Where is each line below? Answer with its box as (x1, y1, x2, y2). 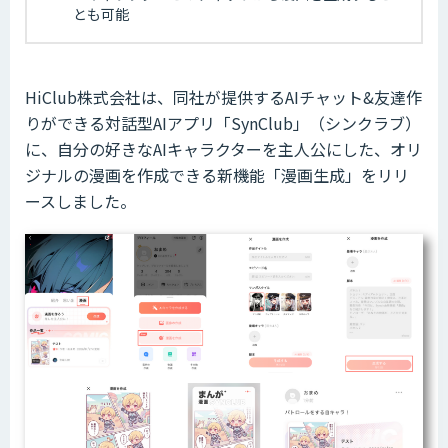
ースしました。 (25, 188, 136, 213)
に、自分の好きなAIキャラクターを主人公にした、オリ (25, 136, 422, 161)
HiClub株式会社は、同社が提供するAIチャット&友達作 (25, 84, 422, 109)
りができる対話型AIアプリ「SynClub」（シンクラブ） (25, 110, 421, 135)
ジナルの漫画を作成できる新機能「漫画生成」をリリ (25, 162, 409, 187)
